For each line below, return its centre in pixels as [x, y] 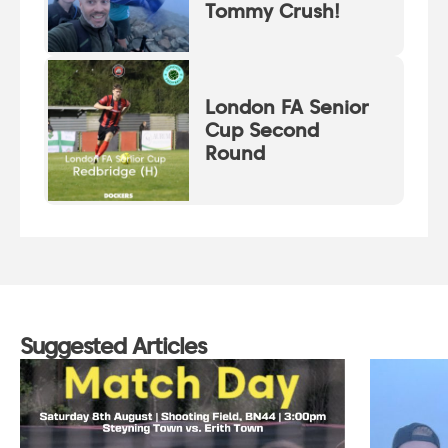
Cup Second [261, 130]
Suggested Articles [113, 346]
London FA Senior [286, 107]
